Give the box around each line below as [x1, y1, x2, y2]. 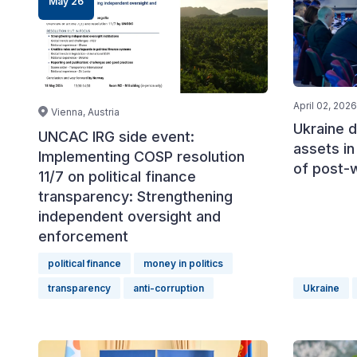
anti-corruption [133, 282, 204, 294]
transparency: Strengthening [38, 188, 233, 205]
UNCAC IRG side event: [38, 128, 194, 145]
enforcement [38, 228, 128, 245]
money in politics [143, 257, 223, 269]
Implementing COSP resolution [38, 148, 245, 165]
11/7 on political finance [38, 168, 196, 185]
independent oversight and [38, 208, 221, 225]
